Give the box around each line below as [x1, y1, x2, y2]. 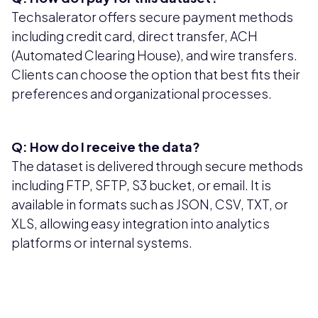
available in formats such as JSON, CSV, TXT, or [11, 196, 288, 213]
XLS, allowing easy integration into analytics [11, 215, 270, 232]
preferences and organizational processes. [11, 85, 272, 102]
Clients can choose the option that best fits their [11, 66, 300, 83]
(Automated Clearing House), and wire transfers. [11, 47, 297, 64]
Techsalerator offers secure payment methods [11, 9, 293, 26]
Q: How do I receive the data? [11, 138, 200, 155]
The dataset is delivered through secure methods [11, 158, 303, 175]
